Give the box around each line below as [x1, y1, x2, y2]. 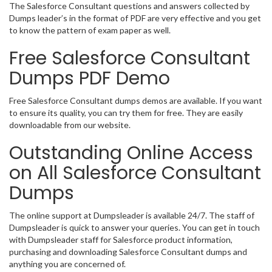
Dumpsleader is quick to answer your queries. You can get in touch [9, 222, 260, 233]
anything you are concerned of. [9, 259, 126, 269]
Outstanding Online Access [9, 140, 253, 166]
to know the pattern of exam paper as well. [9, 25, 171, 35]
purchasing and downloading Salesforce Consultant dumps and [9, 246, 247, 257]
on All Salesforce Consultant [9, 160, 261, 186]
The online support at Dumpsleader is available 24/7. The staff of [9, 210, 254, 220]
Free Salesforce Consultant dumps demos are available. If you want [9, 95, 262, 106]
